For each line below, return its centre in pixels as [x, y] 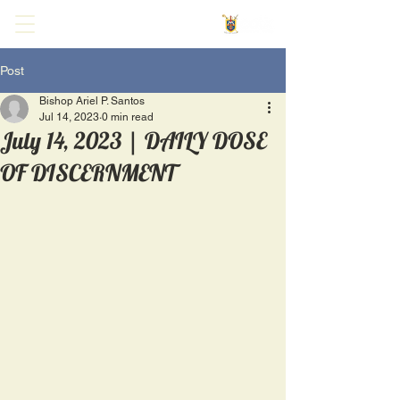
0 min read [128, 117]
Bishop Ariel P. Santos [92, 101]
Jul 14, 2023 [69, 117]
